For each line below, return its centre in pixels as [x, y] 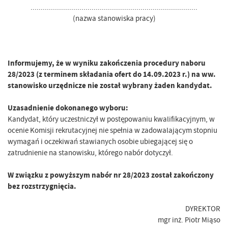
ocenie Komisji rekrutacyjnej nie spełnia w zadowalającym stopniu [112, 131]
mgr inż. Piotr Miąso [189, 220]
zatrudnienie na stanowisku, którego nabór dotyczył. [90, 153]
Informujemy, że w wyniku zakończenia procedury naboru [107, 63]
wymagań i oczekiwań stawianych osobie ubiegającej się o [100, 142]
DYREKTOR [203, 209]
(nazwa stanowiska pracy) [114, 19]
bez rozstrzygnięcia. [42, 187]
